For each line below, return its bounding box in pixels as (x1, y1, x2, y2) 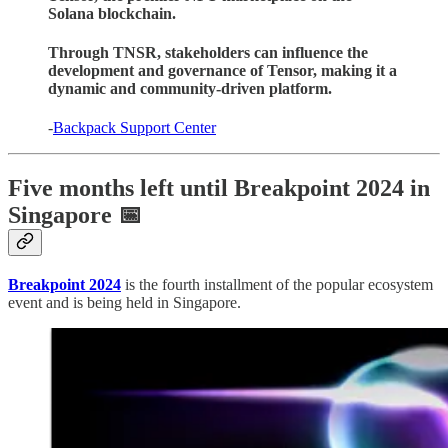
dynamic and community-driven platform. (48, 80, 332, 98)
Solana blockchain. (48, 4, 176, 22)
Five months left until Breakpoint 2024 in (8, 175, 430, 202)
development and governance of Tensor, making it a (48, 62, 397, 80)
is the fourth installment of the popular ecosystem (121, 276, 433, 294)
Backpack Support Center (53, 119, 216, 137)
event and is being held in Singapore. (8, 294, 241, 312)
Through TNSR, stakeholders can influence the (48, 44, 368, 62)
